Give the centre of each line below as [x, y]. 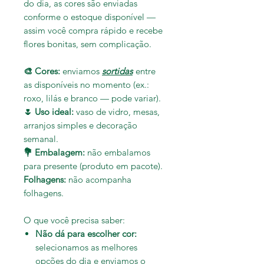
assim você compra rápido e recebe [93, 31]
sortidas [117, 71]
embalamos [126, 153]
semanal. [41, 139]
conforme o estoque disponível [84, 17]
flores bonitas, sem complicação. [88, 44]
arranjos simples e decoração [80, 126]
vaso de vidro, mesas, [117, 112]
